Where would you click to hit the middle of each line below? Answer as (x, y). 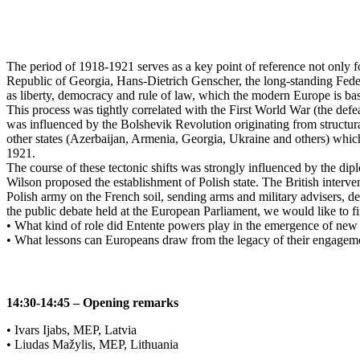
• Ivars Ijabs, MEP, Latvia (72, 330)
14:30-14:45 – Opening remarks (92, 303)
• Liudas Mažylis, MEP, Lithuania (92, 345)
